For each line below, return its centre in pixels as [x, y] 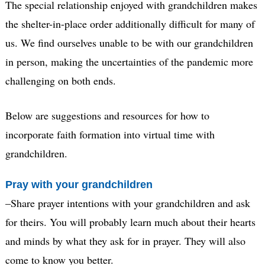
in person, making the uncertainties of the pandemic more [129, 61]
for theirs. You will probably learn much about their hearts [130, 222]
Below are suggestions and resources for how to [107, 115]
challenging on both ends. [60, 80]
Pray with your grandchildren [79, 184]
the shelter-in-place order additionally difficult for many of [130, 23]
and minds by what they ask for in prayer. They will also [125, 241]
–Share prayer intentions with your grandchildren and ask [127, 203]
